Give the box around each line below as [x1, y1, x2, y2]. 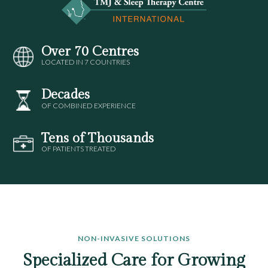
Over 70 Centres [41, 43, 139, 59]
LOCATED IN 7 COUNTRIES [41, 57, 130, 67]
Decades [41, 87, 90, 103]
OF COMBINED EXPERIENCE [41, 100, 136, 110]
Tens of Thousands [41, 130, 154, 146]
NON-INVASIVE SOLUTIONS [78, 234, 190, 243]
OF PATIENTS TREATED [41, 144, 117, 154]
